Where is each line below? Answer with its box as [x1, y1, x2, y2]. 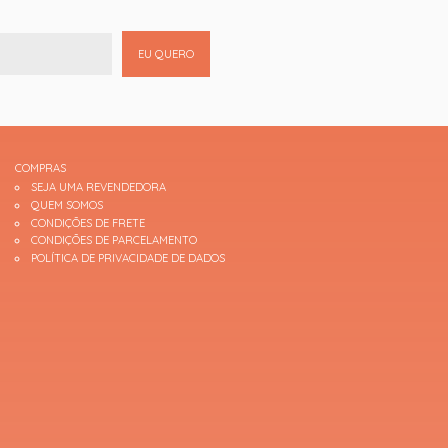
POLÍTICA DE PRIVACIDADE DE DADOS [31, 251, 226, 266]
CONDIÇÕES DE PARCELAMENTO [31, 233, 198, 248]
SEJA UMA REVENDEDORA [31, 180, 167, 195]
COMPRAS [14, 160, 66, 175]
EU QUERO [137, 46, 194, 61]
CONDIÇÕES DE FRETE [31, 215, 146, 230]
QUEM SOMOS [31, 198, 104, 213]
